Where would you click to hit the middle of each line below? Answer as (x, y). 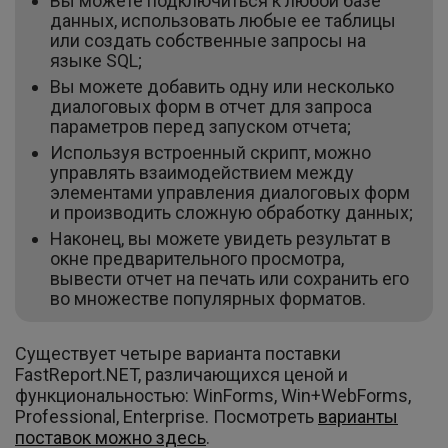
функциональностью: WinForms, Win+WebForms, (213, 396)
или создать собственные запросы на (208, 40)
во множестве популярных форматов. (208, 298)
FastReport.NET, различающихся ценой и (181, 375)
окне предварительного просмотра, (197, 258)
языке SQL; (96, 60)
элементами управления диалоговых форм (230, 192)
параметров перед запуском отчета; (200, 126)
